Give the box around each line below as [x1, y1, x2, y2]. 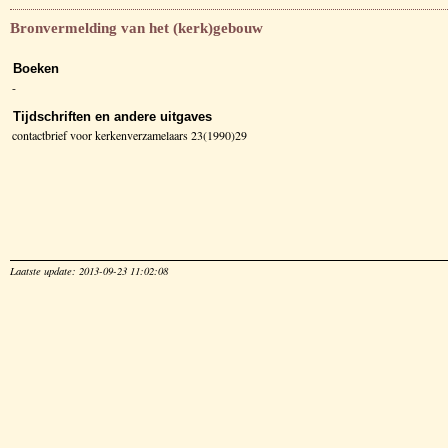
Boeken [13, 60, 59, 76]
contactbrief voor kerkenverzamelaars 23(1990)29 [12, 126, 247, 143]
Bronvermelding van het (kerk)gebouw [10, 19, 263, 36]
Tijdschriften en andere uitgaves [13, 108, 212, 124]
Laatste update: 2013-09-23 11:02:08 [10, 263, 168, 278]
